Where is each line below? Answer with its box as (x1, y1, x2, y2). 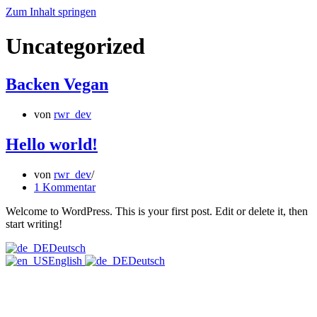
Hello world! (6, 134, 98, 154)
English (48, 254, 85, 267)
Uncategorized (6, 33, 145, 59)
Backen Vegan (6, 74, 108, 93)
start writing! (6, 217, 62, 230)
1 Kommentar (34, 180, 96, 193)
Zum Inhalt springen (6, 6, 96, 18)
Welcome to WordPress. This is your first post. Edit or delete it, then (6, 204, 308, 217)
